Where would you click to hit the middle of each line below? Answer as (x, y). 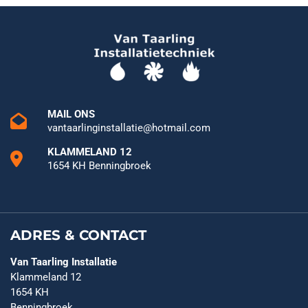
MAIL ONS (71, 114)
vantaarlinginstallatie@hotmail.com (129, 128)
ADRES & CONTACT (78, 235)
